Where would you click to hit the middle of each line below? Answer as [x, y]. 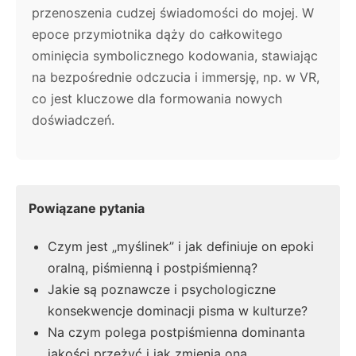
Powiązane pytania [87, 208]
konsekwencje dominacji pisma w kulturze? [178, 311]
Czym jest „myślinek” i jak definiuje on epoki [181, 247]
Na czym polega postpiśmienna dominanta [176, 333]
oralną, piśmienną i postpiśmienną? [153, 268]
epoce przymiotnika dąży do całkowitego [157, 34]
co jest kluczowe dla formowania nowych [157, 98]
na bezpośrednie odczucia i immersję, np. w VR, [176, 77]
